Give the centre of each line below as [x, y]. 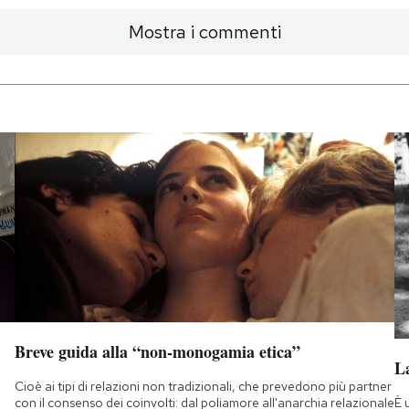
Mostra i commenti [204, 31]
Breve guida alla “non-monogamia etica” [157, 352]
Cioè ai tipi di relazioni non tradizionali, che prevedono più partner [203, 387]
